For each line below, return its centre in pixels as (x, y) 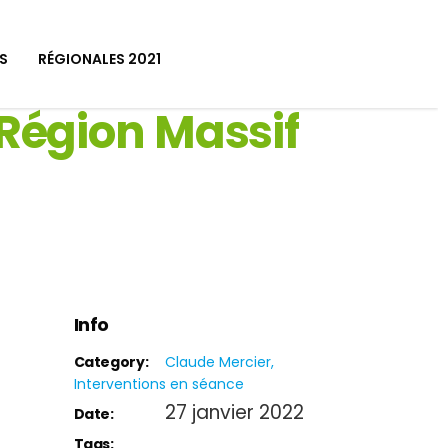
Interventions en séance (158, 384)
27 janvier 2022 (234, 412)
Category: (111, 362)
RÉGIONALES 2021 (99, 58)
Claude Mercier (217, 362)
